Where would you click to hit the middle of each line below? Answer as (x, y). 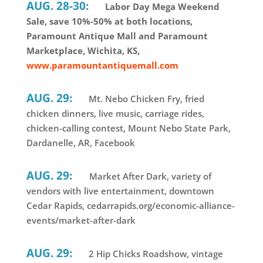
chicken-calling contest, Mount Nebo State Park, (128, 128)
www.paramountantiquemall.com (102, 65)
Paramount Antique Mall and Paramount (117, 36)
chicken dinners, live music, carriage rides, (115, 114)
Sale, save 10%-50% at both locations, (109, 21)
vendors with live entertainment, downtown (120, 191)
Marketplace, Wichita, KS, (83, 51)
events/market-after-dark (81, 220)
